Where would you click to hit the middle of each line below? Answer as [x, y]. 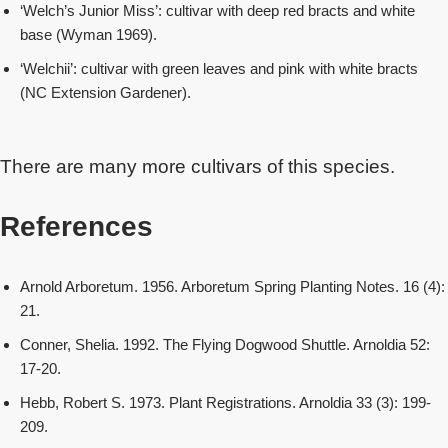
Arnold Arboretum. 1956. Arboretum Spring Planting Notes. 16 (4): [232, 286]
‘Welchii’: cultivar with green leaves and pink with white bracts [219, 68]
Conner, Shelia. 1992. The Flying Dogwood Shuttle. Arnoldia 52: [225, 344]
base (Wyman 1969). [88, 34]
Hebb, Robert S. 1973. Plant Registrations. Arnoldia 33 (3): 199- [225, 402]
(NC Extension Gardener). [105, 92]
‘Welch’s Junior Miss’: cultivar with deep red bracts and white [217, 10]
